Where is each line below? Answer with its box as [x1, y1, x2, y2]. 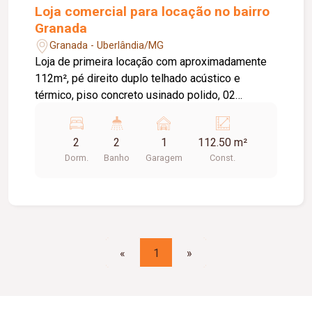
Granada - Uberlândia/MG [49, 39, 164, 52]
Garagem [145, 153, 182, 164]
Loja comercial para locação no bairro [35, 3, 270, 20]
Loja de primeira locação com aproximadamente [35, 55, 267, 69]
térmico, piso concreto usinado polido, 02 [35, 88, 236, 102]
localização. [35, 122, 93, 136]
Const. [210, 153, 236, 164]
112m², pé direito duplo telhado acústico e [35, 72, 241, 86]
